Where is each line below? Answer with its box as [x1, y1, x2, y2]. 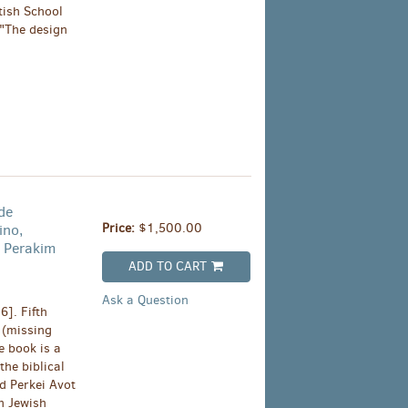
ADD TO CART [128, 258, 208, 276]
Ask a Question [101, 291, 189, 310]
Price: [101, 219, 138, 238]
